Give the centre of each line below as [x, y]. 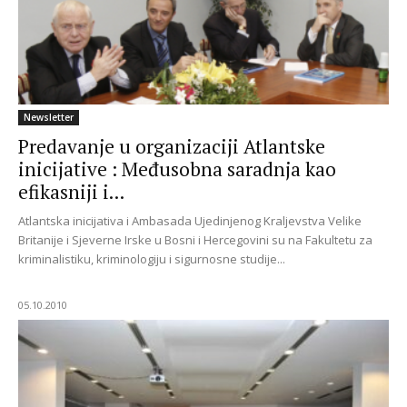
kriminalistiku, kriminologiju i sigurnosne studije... [152, 259]
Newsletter [49, 118]
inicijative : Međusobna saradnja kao [177, 169]
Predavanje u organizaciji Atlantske [172, 147]
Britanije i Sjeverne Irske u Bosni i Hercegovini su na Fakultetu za [195, 240]
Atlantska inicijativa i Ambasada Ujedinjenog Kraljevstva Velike [190, 221]
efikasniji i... [71, 192]
